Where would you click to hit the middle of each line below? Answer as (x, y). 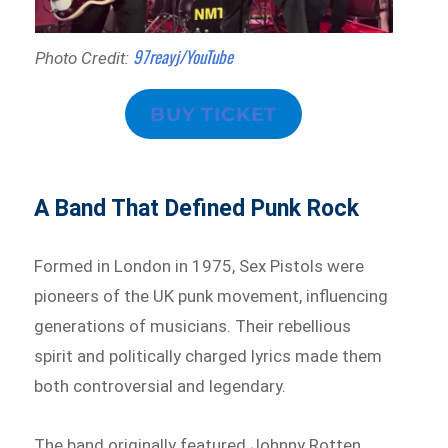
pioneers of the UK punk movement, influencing (211, 295)
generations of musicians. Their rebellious (193, 325)
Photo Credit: (83, 57)
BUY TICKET (214, 113)
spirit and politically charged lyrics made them (208, 355)
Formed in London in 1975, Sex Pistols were (199, 265)
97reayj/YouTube (182, 56)
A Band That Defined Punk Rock (197, 208)
